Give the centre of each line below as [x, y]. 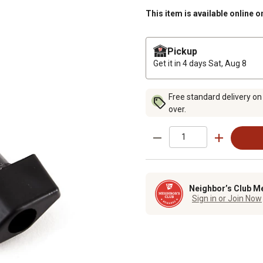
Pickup [182, 51]
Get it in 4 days [181, 63]
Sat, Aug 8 [227, 63]
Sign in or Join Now [227, 199]
